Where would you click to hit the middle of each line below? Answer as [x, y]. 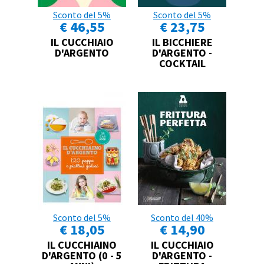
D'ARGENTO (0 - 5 [82, 255]
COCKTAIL [182, 63]
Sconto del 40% [182, 217]
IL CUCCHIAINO [82, 245]
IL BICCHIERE [182, 42]
